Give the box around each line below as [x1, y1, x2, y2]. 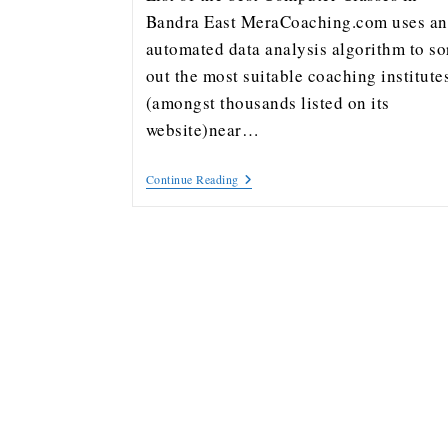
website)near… [145, 118, 259, 141]
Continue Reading [145, 171, 239, 187]
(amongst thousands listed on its [145, 91, 390, 114]
